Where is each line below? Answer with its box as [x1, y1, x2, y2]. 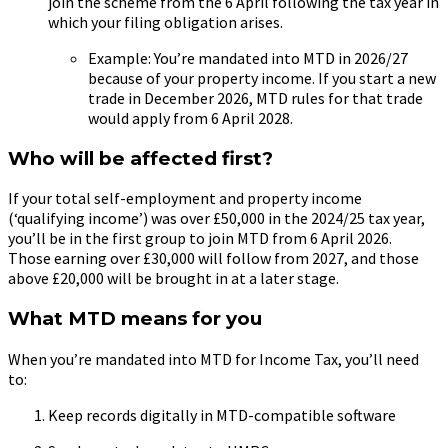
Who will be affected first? [8, 146, 273, 170]
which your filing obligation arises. [48, 12, 283, 33]
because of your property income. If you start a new [88, 68, 436, 89]
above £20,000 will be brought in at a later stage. [8, 268, 339, 289]
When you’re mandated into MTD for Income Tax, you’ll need [8, 348, 419, 369]
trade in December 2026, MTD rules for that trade [88, 88, 423, 109]
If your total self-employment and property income [8, 188, 362, 209]
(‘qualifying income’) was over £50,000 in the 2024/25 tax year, [8, 208, 425, 229]
